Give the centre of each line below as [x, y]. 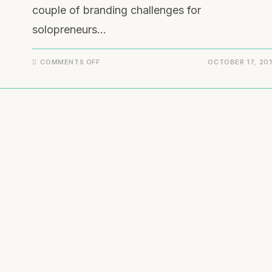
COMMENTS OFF [70, 62]
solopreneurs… [69, 29]
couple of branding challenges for [116, 10]
